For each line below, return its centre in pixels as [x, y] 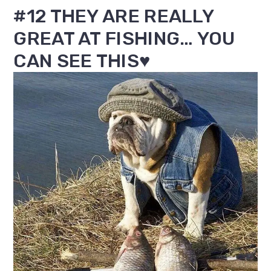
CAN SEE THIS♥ [82, 61]
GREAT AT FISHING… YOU [124, 39]
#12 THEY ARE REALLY [114, 16]
